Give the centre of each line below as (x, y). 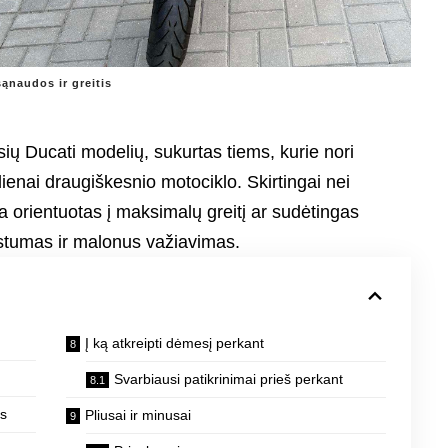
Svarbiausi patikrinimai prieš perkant (228, 379)
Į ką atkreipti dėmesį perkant (174, 343)
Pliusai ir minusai (137, 415)
